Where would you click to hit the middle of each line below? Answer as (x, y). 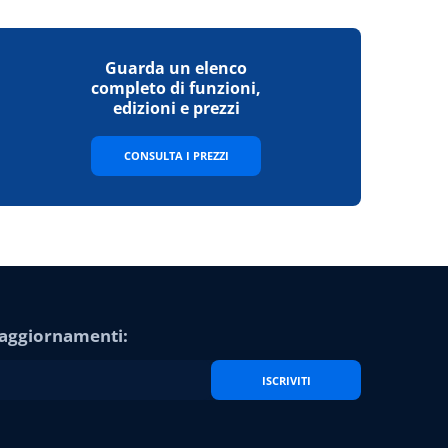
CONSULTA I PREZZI (176, 155)
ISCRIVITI (286, 380)
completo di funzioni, (176, 88)
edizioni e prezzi (176, 108)
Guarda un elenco (176, 68)
